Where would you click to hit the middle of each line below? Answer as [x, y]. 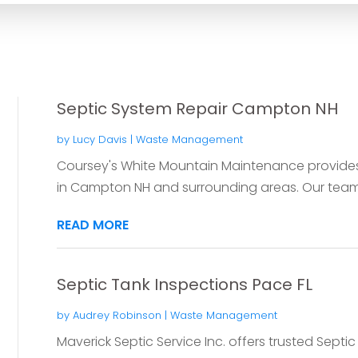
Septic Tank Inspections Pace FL [184, 284]
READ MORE [92, 225]
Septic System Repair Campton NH [197, 108]
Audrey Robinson [117, 315]
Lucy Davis [99, 139]
